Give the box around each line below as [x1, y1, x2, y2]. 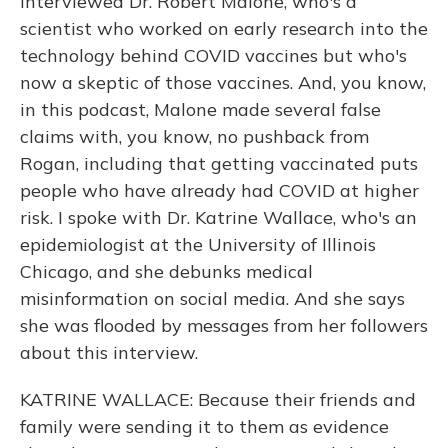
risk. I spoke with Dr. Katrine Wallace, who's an [20, 206, 417, 229]
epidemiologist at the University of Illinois [20, 233, 376, 256]
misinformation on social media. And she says [20, 287, 405, 310]
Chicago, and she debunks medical [20, 260, 313, 283]
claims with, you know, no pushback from [20, 125, 369, 148]
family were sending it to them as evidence [20, 415, 389, 438]
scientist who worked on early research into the [20, 17, 428, 40]
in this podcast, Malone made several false [20, 98, 381, 121]
